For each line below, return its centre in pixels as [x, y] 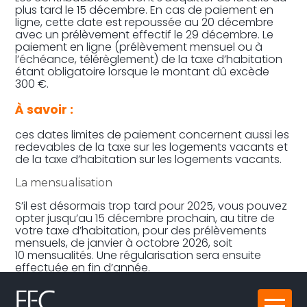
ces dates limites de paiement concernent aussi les [152, 135]
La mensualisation [64, 183]
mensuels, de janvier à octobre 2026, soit [124, 243]
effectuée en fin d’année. [83, 268]
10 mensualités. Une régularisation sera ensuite [138, 256]
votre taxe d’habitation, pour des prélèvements [141, 231]
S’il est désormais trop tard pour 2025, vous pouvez [151, 206]
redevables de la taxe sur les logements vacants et [152, 147]
